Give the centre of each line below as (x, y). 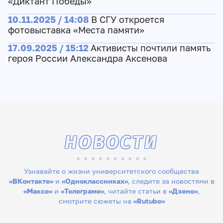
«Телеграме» (82, 191)
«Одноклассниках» (95, 181)
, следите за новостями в (171, 181)
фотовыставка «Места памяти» (76, 30)
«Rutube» (149, 201)
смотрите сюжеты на (96, 201)
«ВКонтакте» (31, 181)
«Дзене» (183, 191)
